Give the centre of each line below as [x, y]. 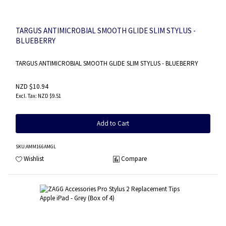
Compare [134, 158]
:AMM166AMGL [40, 146]
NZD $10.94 [32, 87]
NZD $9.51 [49, 96]
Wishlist [34, 158]
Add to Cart [113, 123]
